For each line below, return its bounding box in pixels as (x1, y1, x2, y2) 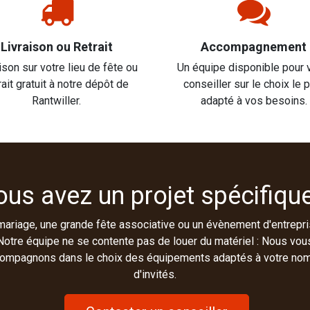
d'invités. (134, 268, 176, 282)
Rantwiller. (32, 94, 81, 108)
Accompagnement (201, 39, 307, 55)
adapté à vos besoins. (200, 94, 307, 108)
